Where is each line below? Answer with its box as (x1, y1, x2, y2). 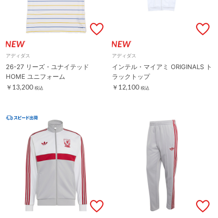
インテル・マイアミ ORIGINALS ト (112, 62, 212, 71)
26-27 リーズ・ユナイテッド (6, 62, 89, 71)
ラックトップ (112, 72, 150, 80)
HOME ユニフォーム (6, 72, 65, 80)
